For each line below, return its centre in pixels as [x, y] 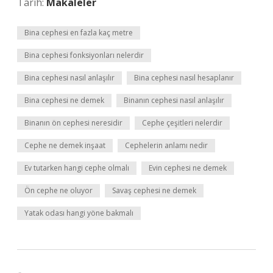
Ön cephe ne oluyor [58, 190]
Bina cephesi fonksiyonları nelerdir [84, 55]
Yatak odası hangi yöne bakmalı [79, 213]
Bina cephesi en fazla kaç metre [79, 33]
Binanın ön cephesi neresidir [73, 123]
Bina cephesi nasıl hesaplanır [184, 78]
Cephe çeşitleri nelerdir [182, 123]
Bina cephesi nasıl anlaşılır [69, 78]
